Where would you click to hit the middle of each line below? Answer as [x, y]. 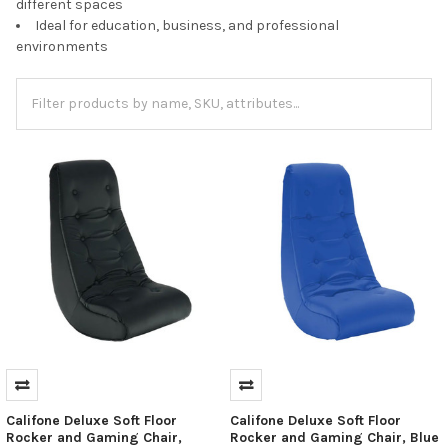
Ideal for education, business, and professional [187, 25]
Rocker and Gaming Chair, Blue [334, 437]
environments [62, 46]
